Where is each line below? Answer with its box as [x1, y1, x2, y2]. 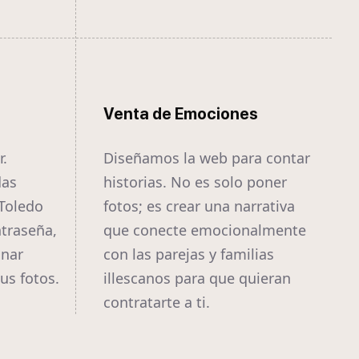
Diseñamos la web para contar [103, 148, 310, 168]
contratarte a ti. [103, 292, 210, 313]
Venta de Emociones [103, 104, 258, 124]
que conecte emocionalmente [103, 220, 306, 240]
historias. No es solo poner [103, 172, 287, 192]
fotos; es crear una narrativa [103, 196, 295, 216]
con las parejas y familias [103, 244, 274, 264]
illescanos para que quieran [103, 268, 291, 288]
